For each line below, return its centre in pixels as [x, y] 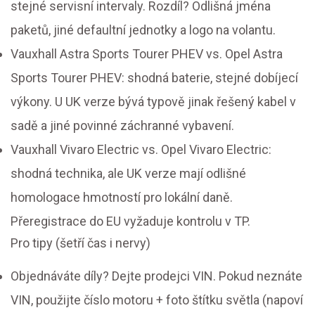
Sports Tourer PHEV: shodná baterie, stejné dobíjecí [154, 78]
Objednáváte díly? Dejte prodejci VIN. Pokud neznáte [156, 276]
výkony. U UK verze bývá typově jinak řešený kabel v [153, 102]
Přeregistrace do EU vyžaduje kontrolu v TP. [130, 221]
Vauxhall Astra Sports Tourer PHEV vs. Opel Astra [147, 54]
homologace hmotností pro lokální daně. [122, 198]
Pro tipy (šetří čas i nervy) [81, 243]
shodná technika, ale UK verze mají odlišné [128, 174]
